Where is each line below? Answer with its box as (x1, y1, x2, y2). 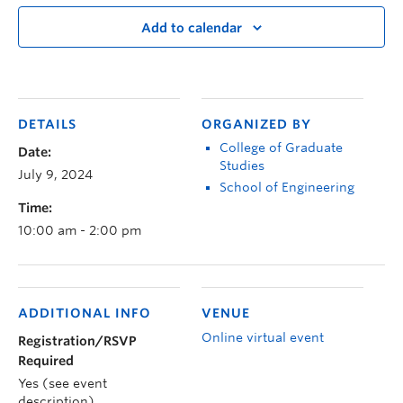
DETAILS (18, 116, 76, 131)
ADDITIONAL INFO (18, 305, 151, 320)
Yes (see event (18, 375, 107, 390)
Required (18, 353, 74, 368)
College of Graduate (219, 139, 343, 155)
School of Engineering (219, 179, 354, 194)
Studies (219, 157, 264, 173)
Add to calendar (141, 21, 242, 36)
